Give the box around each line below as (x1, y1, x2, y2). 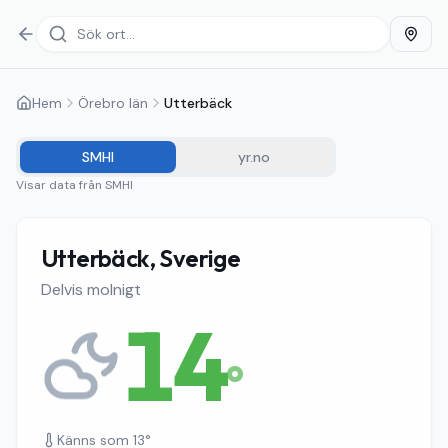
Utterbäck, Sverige (41, 243, 241, 273)
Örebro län (78, 94, 148, 112)
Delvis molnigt (41, 279, 141, 300)
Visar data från (16, 177, 105, 193)
